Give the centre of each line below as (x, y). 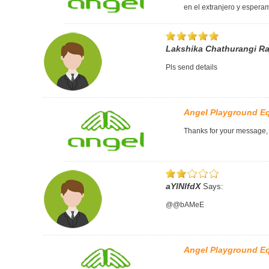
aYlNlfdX (183, 186)
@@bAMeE (185, 204)
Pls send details (192, 67)
